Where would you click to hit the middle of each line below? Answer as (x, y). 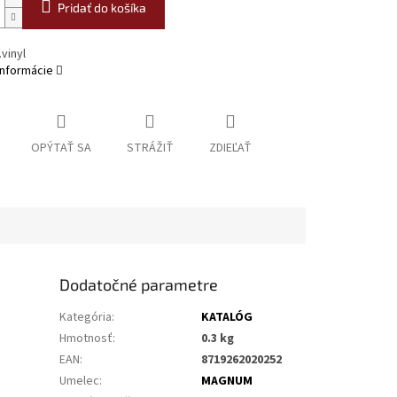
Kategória (86, 318)
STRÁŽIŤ (150, 148)
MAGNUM (227, 381)
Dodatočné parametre (139, 285)
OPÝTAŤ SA (61, 148)
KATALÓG (227, 318)
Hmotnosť (86, 339)
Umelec (80, 381)
